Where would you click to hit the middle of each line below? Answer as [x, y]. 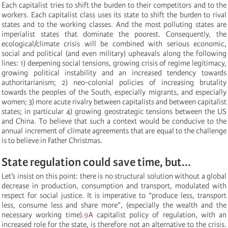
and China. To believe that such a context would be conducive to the [114, 121]
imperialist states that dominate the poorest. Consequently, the [114, 34]
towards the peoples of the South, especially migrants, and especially [114, 92]
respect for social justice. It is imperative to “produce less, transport [114, 195]
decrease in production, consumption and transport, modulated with [114, 186]
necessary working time [41, 215]
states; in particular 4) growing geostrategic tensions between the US [114, 111]
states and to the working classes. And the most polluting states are [114, 24]
